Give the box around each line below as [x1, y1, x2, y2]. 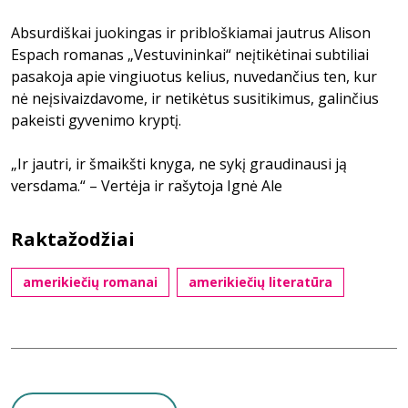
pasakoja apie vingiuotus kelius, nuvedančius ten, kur [11, 66, 377, 87]
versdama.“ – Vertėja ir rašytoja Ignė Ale [11, 176, 282, 196]
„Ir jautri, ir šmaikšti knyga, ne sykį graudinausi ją [11, 154, 347, 174]
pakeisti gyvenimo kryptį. [11, 110, 181, 130]
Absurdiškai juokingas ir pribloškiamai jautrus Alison [11, 23, 371, 43]
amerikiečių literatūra [189, 273, 332, 291]
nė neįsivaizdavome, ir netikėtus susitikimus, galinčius [11, 88, 379, 108]
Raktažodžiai [11, 227, 135, 251]
